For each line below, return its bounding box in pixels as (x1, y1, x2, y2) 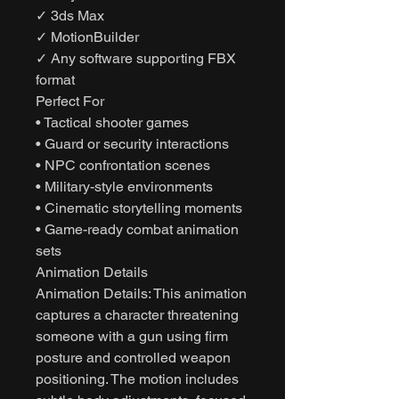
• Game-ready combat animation (36, 220, 239, 238)
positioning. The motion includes (36, 370, 239, 387)
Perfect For (36, 92, 104, 110)
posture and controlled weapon (36, 348, 231, 366)
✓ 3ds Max (36, 6, 104, 24)
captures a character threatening (36, 305, 239, 323)
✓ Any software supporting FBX (36, 49, 236, 67)
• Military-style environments (36, 177, 213, 195)
